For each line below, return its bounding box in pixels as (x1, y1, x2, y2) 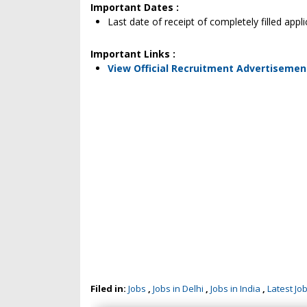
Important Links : (90, 47, 175, 60)
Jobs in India (210, 282, 260, 295)
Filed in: (90, 282, 128, 295)
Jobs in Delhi (153, 282, 204, 295)
